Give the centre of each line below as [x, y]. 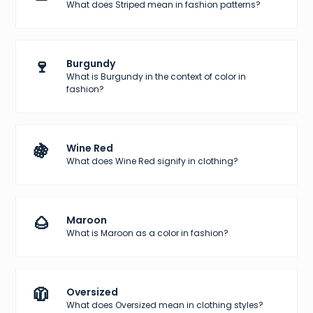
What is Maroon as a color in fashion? [148, 233]
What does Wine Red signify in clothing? [153, 161]
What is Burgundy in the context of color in [156, 77]
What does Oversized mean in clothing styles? [165, 305]
